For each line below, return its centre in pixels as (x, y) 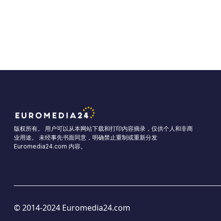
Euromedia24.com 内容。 (50, 147)
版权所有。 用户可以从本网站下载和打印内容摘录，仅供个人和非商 (103, 129)
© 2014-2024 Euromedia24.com (72, 208)
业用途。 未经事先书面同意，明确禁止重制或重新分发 (86, 138)
